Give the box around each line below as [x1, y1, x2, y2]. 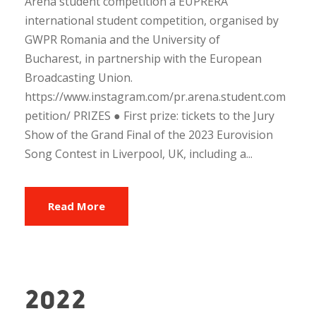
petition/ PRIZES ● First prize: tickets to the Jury [25, 107, 274, 123]
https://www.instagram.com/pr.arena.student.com [25, 88, 286, 104]
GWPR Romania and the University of [25, 31, 220, 47]
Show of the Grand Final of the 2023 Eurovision [25, 126, 273, 142]
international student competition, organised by [25, 12, 279, 28]
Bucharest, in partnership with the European [25, 50, 262, 66]
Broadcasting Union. [25, 69, 133, 85]
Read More [48, 198, 105, 213]
